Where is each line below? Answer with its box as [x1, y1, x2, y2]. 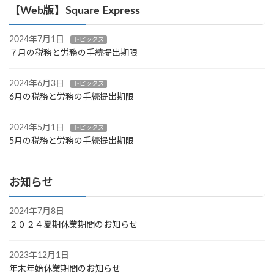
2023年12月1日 [9, 251, 69, 260]
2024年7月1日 [9, 35, 64, 44]
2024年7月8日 [9, 207, 64, 216]
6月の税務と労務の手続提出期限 [9, 92, 134, 102]
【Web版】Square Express [9, 5, 140, 17]
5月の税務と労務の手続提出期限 [9, 136, 134, 146]
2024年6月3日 [9, 79, 64, 88]
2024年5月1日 [9, 123, 64, 132]
